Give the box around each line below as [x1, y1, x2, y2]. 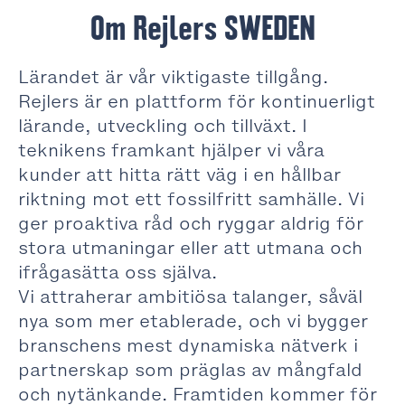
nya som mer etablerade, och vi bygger [18, 309, 368, 333]
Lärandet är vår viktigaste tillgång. [18, 65, 328, 89]
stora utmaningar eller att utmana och [18, 236, 363, 259]
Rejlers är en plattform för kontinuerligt [18, 89, 375, 113]
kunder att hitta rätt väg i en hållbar [18, 163, 341, 186]
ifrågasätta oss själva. [18, 260, 217, 284]
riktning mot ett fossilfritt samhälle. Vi [18, 187, 364, 211]
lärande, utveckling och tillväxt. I [18, 114, 307, 137]
